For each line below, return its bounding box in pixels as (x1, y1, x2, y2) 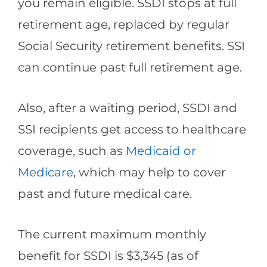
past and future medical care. (18, 185, 192, 201)
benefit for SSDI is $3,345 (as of (18, 248, 198, 263)
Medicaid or (126, 142, 196, 158)
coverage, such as (18, 142, 126, 158)
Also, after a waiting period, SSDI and (18, 100, 237, 115)
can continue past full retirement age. (18, 59, 242, 74)
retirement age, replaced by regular (18, 16, 229, 32)
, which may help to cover (73, 164, 226, 179)
